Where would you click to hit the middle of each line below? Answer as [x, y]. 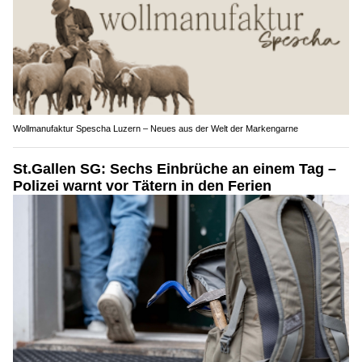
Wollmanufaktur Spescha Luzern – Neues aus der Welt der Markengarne [156, 129]
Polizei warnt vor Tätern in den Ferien [142, 186]
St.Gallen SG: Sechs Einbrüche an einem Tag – [175, 169]
